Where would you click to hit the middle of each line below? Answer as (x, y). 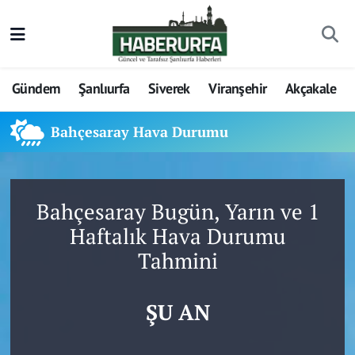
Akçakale (311, 89)
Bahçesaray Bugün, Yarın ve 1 (177, 211)
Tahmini (177, 260)
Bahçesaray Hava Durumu (140, 132)
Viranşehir (238, 89)
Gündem (36, 89)
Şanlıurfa (104, 89)
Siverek (169, 89)
